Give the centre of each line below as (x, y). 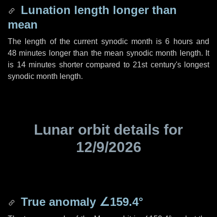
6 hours (179, 41)
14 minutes (36, 65)
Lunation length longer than (97, 10)
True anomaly (58, 202)
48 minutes (27, 53)
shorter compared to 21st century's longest (132, 65)
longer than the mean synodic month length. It (128, 53)
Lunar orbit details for (108, 130)
